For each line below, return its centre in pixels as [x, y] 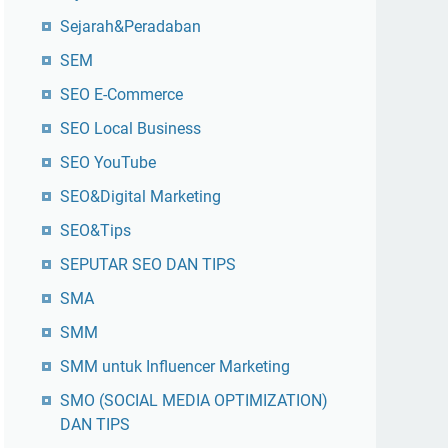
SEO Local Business [130, 128]
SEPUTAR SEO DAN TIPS [148, 264]
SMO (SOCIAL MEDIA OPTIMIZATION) [194, 400]
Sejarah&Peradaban [130, 26]
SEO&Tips [95, 230]
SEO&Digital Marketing [140, 196]
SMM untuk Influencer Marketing [175, 366]
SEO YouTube [108, 162]
